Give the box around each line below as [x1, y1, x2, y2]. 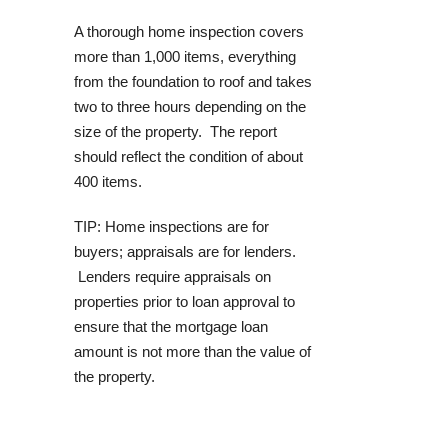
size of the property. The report [74, 123, 277, 140]
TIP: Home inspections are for [74, 218, 269, 235]
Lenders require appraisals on [74, 268, 271, 285]
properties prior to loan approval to [74, 293, 295, 310]
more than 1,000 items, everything [74, 48, 296, 65]
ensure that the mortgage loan [74, 318, 268, 335]
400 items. [74, 173, 142, 190]
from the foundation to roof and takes [74, 73, 312, 90]
